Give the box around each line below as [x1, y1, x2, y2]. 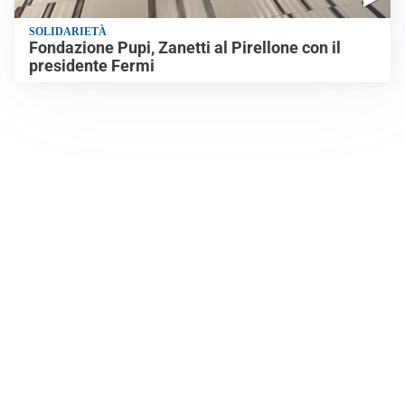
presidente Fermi [29, 57, 155, 75]
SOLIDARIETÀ [29, 25, 107, 38]
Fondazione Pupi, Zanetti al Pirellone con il [29, 39, 341, 57]
